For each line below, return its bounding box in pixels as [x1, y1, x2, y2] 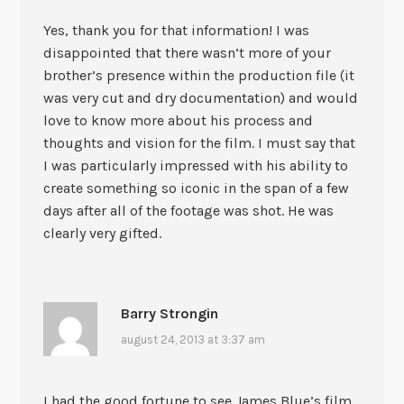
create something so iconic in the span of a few [42, 179, 349, 197]
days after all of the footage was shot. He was [42, 202, 334, 220]
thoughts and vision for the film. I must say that [42, 134, 355, 152]
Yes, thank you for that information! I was [42, 22, 309, 40]
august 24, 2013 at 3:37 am [120, 333, 265, 347]
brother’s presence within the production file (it [42, 67, 354, 85]
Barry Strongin [120, 304, 218, 322]
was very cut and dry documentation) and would [42, 89, 358, 107]
